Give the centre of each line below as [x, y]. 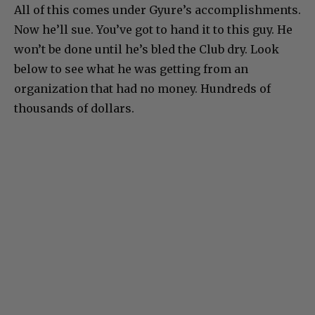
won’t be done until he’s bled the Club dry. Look [147, 50]
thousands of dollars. [74, 109]
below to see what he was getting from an [131, 69]
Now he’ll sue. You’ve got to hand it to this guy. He [153, 30]
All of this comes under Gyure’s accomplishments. [157, 10]
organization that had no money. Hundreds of [142, 89]
